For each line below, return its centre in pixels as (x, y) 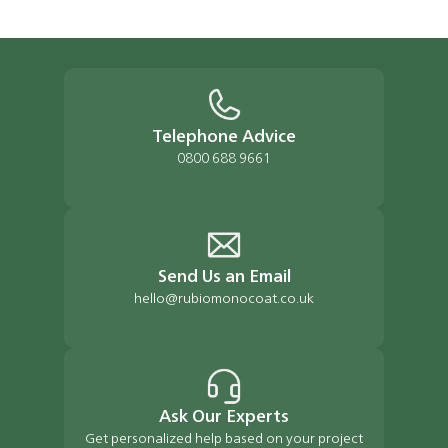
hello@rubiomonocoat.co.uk (224, 300)
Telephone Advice (224, 138)
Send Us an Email (224, 278)
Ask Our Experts (224, 418)
